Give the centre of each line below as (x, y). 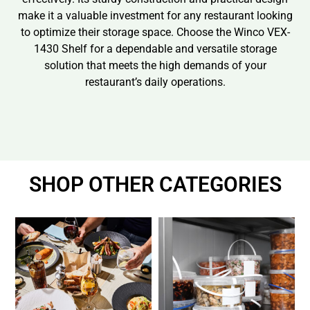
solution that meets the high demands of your (155, 66)
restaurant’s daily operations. (155, 82)
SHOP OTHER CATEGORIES (155, 184)
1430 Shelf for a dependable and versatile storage (155, 49)
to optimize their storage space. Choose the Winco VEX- (155, 33)
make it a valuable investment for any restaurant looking (155, 16)
